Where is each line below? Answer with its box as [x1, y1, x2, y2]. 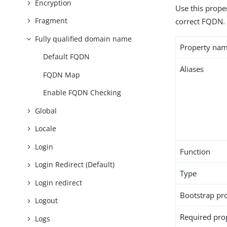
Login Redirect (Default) [35, 160, 115, 170]
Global [35, 105, 57, 116]
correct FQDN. [175, 16, 225, 26]
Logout [35, 196, 58, 206]
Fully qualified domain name [35, 33, 132, 44]
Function [180, 146, 211, 157]
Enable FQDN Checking [43, 88, 122, 98]
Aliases [180, 64, 204, 74]
